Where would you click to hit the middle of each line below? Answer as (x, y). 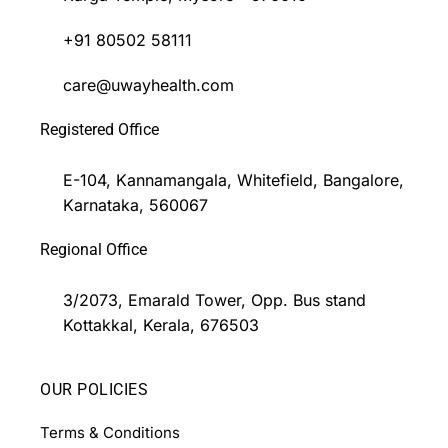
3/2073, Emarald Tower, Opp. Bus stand (214, 300)
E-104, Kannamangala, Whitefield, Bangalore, (233, 180)
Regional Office (93, 250)
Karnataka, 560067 (135, 205)
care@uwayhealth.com (148, 85)
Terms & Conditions (110, 433)
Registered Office (99, 130)
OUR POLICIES (94, 390)
